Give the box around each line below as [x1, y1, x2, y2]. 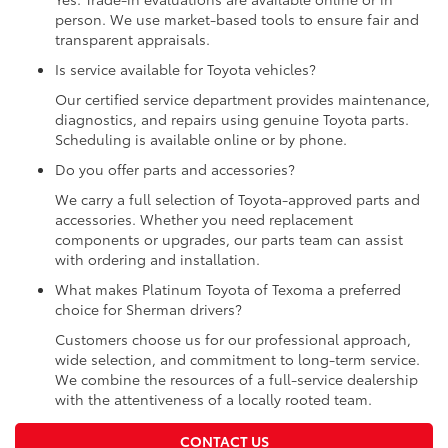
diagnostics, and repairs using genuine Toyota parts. [55, 109, 409, 130]
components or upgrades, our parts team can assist [55, 229, 403, 250]
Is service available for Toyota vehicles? [55, 59, 316, 80]
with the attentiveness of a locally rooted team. [55, 389, 372, 410]
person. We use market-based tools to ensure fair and [55, 9, 419, 30]
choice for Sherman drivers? [55, 299, 242, 320]
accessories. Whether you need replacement [55, 209, 353, 230]
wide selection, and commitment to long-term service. [55, 349, 420, 370]
